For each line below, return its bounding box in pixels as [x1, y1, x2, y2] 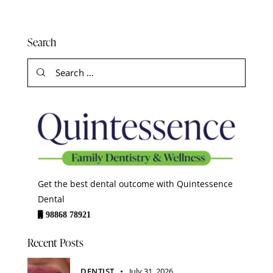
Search [27, 34, 56, 50]
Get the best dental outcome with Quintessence [37, 178, 233, 190]
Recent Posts [27, 235, 83, 250]
